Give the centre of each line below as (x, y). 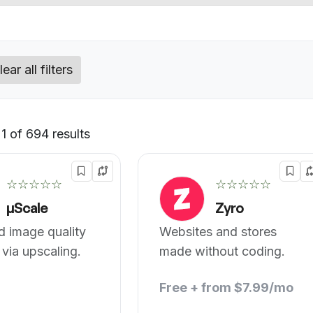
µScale (27, 208)
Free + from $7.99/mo (226, 287)
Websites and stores (218, 232)
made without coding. (222, 251)
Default (112, 140)
